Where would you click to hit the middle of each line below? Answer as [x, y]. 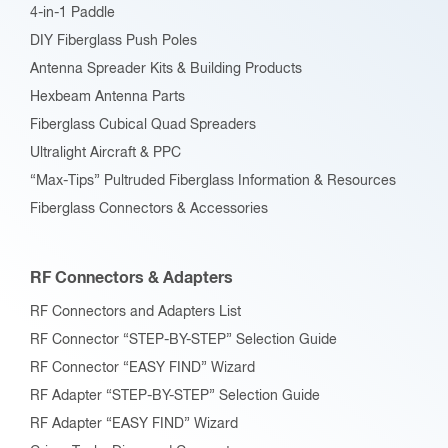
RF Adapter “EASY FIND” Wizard [134, 424]
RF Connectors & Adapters [131, 278]
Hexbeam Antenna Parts [107, 97]
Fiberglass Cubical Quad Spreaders [143, 125]
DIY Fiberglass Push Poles [113, 41]
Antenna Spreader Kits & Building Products [166, 69]
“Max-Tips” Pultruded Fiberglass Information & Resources [213, 181]
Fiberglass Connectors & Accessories [149, 209]
